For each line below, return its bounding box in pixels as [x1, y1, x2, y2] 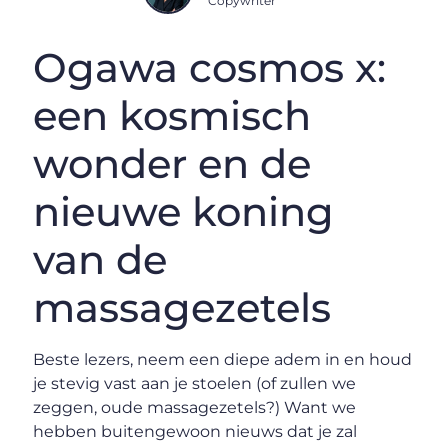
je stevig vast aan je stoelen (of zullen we [33, 373, 357, 393]
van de [33, 234, 168, 284]
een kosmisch [33, 90, 312, 140]
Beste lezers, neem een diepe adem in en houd [33, 349, 413, 369]
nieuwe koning [33, 186, 335, 236]
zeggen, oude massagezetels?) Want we [33, 397, 357, 417]
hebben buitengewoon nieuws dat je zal [33, 421, 358, 441]
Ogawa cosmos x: [33, 42, 387, 92]
